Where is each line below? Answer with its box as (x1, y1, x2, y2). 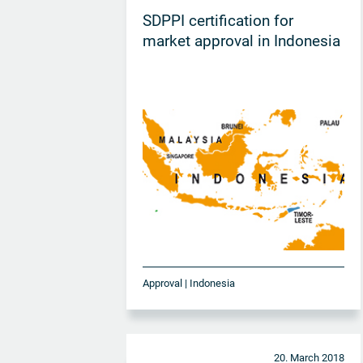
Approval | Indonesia (143, 276, 236, 289)
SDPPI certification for (143, 11, 294, 30)
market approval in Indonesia (143, 31, 341, 50)
